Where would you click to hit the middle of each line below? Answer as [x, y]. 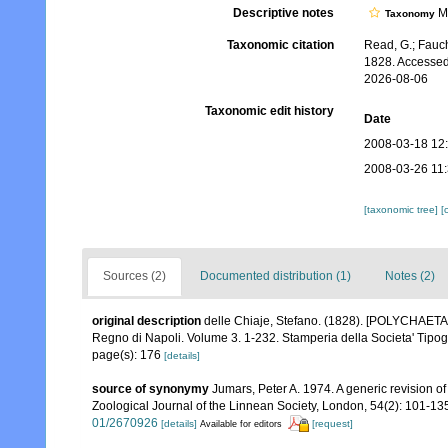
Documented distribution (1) [275, 276]
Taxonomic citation [280, 45]
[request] [332, 423]
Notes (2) [410, 276]
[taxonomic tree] [402, 209]
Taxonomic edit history [269, 111]
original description [146, 321]
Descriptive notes [283, 13]
